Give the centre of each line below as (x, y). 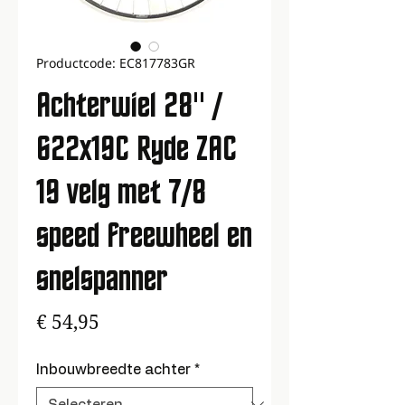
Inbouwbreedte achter (113, 370)
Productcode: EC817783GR (116, 65)
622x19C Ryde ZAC (137, 148)
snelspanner (102, 278)
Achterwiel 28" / (129, 105)
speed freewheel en (144, 235)
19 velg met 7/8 (121, 192)
